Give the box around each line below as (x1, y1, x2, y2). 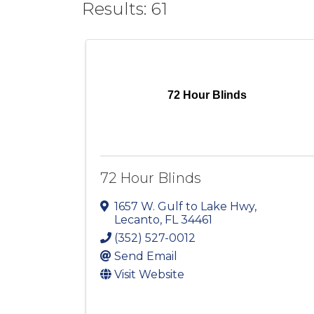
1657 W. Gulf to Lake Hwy (114, 200, 254, 214)
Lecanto (114, 213, 160, 227)
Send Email (114, 250, 177, 264)
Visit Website (114, 268, 184, 282)
